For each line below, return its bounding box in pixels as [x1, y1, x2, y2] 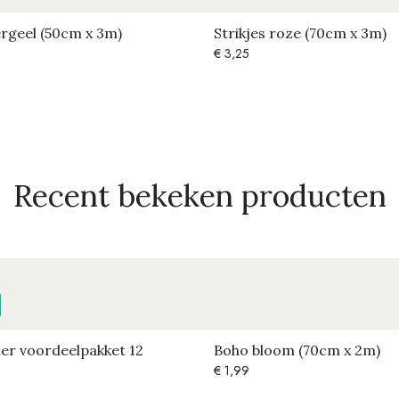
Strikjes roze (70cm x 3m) [214, 24, 387, 43]
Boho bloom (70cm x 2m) [214, 341, 380, 360]
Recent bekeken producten [12, 176, 387, 216]
